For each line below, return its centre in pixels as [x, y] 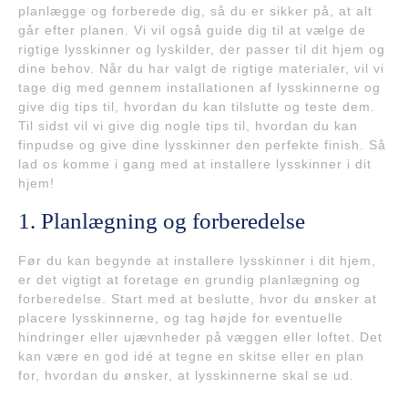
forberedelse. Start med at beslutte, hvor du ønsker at [198, 298]
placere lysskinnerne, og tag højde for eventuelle [181, 317]
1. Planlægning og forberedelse [162, 220]
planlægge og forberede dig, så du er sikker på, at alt [195, 10]
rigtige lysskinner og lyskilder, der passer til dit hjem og [202, 49]
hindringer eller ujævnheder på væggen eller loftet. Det [200, 337]
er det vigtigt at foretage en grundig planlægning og [189, 279]
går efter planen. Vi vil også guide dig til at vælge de [192, 30]
